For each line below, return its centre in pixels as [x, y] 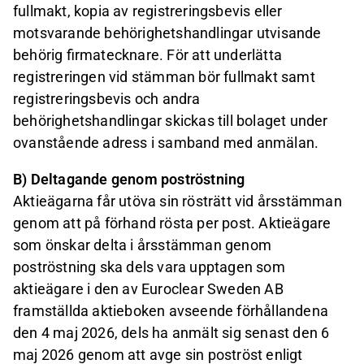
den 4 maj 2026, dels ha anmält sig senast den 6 [171, 333]
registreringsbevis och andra [107, 99]
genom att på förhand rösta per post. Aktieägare [172, 223]
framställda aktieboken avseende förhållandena [171, 311]
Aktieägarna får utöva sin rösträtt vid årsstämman [178, 201]
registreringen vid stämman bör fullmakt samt [164, 77]
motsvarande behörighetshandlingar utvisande [167, 33]
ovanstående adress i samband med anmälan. [166, 143]
